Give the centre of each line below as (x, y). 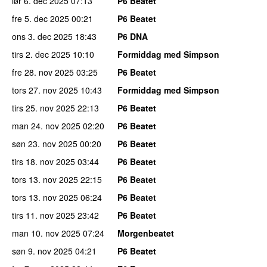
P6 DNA (133, 36)
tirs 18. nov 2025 (44, 161)
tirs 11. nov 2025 (44, 215)
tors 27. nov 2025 (45, 90)
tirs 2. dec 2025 (41, 54)
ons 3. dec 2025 (42, 36)
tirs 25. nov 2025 (44, 108)
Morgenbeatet (146, 233)
